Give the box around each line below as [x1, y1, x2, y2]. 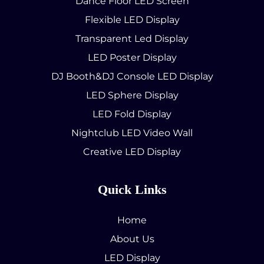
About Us [110, 233, 154, 245]
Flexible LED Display [84, 14, 180, 25]
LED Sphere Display [85, 89, 179, 101]
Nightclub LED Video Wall [71, 127, 193, 138]
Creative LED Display [83, 146, 181, 157]
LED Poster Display [87, 51, 177, 63]
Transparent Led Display [75, 32, 189, 44]
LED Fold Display [93, 108, 171, 120]
